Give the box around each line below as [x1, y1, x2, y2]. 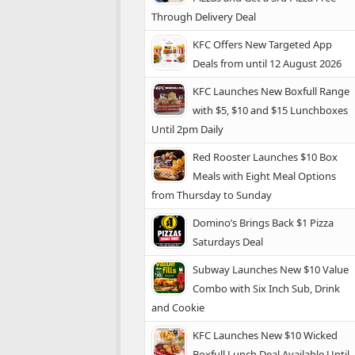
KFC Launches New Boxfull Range [193, 84, 349, 98]
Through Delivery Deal [151, 10, 256, 24]
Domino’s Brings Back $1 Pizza [193, 216, 334, 230]
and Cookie [151, 300, 204, 315]
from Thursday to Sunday [151, 188, 272, 202]
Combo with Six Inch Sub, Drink [193, 281, 340, 296]
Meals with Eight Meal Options [193, 169, 336, 183]
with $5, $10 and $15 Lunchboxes [193, 103, 348, 117]
